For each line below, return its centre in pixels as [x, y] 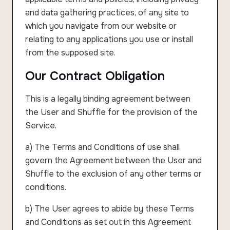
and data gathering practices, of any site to [107, 13]
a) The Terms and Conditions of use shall [102, 147]
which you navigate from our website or [101, 26]
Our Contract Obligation [95, 76]
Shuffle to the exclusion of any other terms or [113, 174]
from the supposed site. [70, 53]
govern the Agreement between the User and [113, 160]
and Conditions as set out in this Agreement [108, 222]
